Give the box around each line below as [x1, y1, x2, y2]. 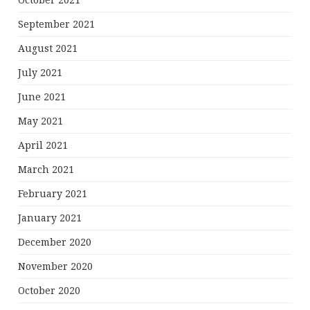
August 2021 [18, 43, 78, 55]
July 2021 [18, 67, 63, 79]
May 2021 [18, 116, 64, 127]
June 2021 [18, 91, 66, 103]
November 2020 [18, 261, 93, 273]
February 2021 [18, 188, 88, 200]
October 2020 [18, 285, 81, 297]
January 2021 [18, 212, 82, 224]
